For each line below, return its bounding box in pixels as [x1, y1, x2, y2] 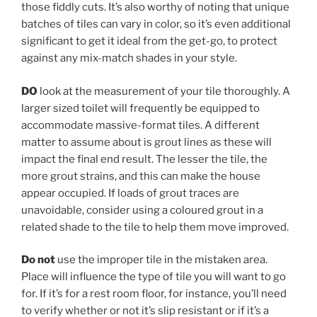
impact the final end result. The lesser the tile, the [21, 152, 267, 166]
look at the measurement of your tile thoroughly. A [38, 84, 290, 98]
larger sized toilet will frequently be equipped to [21, 101, 260, 115]
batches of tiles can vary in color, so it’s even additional [21, 18, 291, 31]
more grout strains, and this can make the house [21, 169, 260, 183]
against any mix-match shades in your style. [21, 52, 237, 65]
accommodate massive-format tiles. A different [21, 118, 260, 132]
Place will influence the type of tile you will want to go [21, 270, 286, 284]
